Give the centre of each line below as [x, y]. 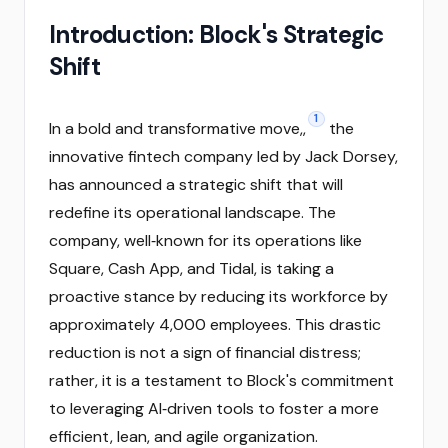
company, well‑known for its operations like [205, 240]
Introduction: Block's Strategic [216, 34]
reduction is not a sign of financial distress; [205, 352]
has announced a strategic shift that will [196, 184]
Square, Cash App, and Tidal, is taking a [191, 268]
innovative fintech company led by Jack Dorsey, [223, 156]
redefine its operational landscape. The [192, 212]
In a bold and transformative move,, [177, 128]
